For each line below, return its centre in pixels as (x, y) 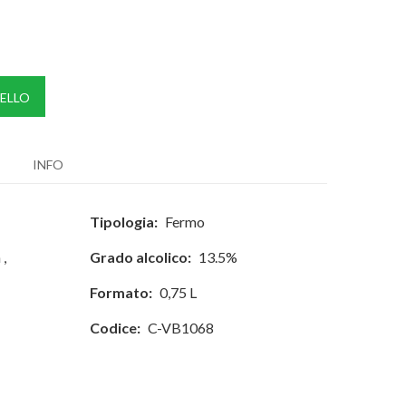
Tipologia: (124, 222)
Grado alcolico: (141, 257)
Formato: (121, 292)
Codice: (116, 328)
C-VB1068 (181, 328)
